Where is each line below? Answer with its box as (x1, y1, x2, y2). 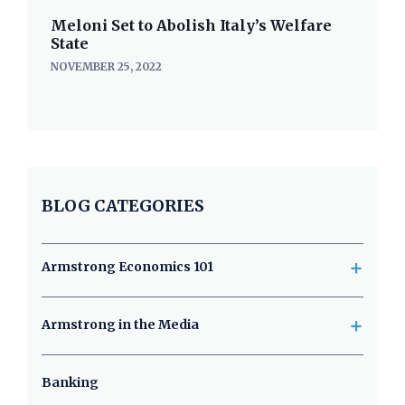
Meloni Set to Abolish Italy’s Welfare (51, 16, 332, 34)
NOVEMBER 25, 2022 (51, 60, 162, 73)
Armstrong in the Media (42, 316, 199, 333)
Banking (42, 374, 99, 391)
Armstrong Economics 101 (42, 259, 213, 275)
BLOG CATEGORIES (42, 195, 204, 216)
